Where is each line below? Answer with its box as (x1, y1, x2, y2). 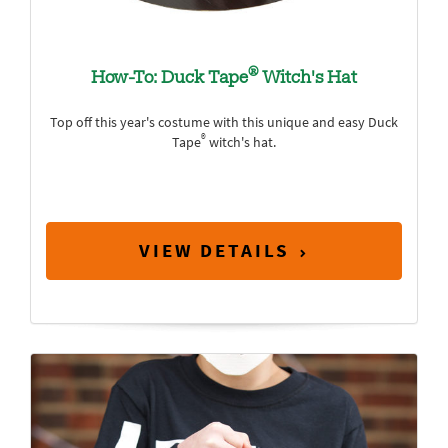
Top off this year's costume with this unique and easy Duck (50, 113, 398, 132)
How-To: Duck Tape (91, 70, 248, 88)
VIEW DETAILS (139, 237, 290, 263)
